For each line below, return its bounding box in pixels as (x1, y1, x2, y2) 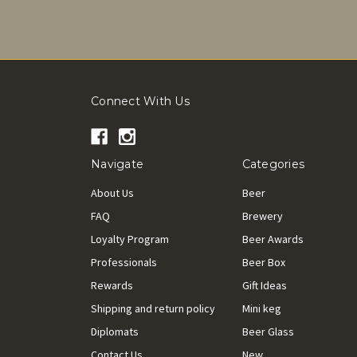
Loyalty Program (91, 231, 169, 246)
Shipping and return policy (91, 300, 215, 316)
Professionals (91, 254, 157, 269)
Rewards (91, 277, 133, 292)
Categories (241, 156, 304, 171)
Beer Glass (241, 324, 294, 339)
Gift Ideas (241, 277, 287, 292)
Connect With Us (91, 93, 190, 108)
